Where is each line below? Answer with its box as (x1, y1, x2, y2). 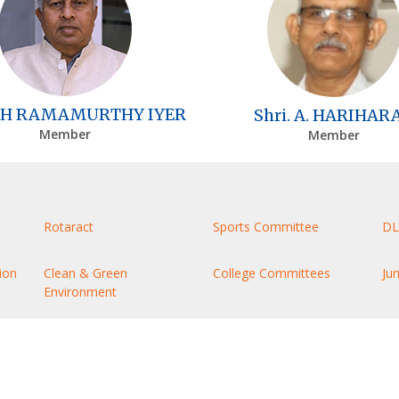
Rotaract (44, 217, 94, 235)
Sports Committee (213, 217, 319, 235)
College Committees (213, 264, 330, 281)
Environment (44, 282, 117, 300)
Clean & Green (44, 264, 127, 281)
